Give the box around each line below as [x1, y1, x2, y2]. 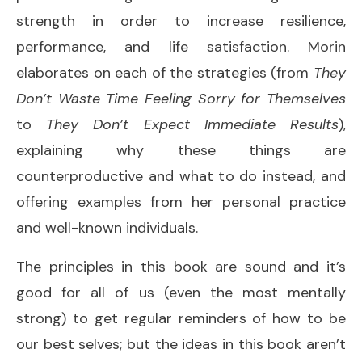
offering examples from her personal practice [16, 192, 346, 212]
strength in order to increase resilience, [16, 11, 346, 31]
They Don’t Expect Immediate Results [46, 114, 339, 134]
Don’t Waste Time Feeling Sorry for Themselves [16, 88, 346, 108]
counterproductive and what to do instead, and [16, 166, 346, 186]
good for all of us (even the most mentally [16, 282, 346, 302]
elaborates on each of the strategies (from [16, 62, 314, 82]
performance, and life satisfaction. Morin [16, 36, 346, 57]
